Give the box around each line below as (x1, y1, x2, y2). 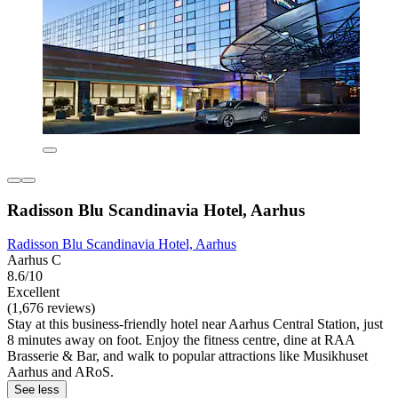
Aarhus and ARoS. (7, 364, 114, 380)
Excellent (7, 284, 60, 300)
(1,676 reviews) (7, 300, 95, 316)
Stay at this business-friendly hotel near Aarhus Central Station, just (7, 316, 383, 332)
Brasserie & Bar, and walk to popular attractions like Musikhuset (7, 348, 368, 364)
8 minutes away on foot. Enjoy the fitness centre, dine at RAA (7, 332, 354, 348)
